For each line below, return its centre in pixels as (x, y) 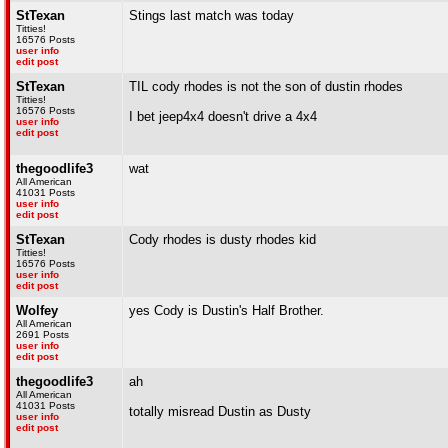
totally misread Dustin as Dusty (220, 411)
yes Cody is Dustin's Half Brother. (226, 310)
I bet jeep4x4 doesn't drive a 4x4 (223, 116)
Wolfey (37, 310)
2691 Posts (42, 334)
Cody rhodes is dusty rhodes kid (222, 239)
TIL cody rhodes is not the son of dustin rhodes (266, 86)
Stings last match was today (211, 15)
